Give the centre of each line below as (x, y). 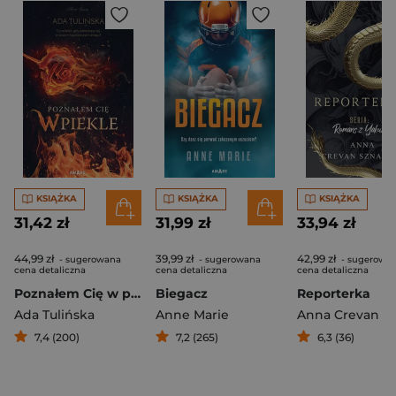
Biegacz (182, 293)
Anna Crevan (338, 314)
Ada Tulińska (54, 314)
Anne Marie (192, 314)
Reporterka (334, 293)
